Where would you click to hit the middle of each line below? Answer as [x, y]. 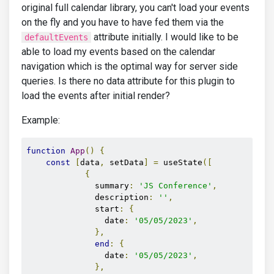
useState [180, 162]
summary [78, 186]
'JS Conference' [176, 186]
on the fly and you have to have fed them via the [123, 22]
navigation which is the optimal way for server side [130, 66]
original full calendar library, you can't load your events [135, 8]
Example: [41, 120]
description [87, 197]
